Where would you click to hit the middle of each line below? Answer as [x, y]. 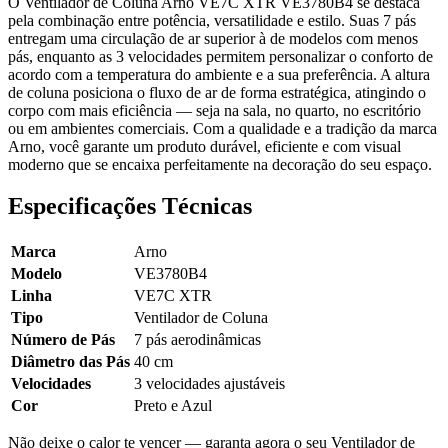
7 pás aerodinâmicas [197, 340]
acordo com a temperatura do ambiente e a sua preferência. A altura [219, 74]
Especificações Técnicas [130, 206]
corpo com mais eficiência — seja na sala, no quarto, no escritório [214, 110]
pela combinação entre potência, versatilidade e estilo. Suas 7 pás [212, 20]
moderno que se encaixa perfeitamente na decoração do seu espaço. [220, 164]
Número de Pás [63, 340]
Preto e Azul [173, 406]
